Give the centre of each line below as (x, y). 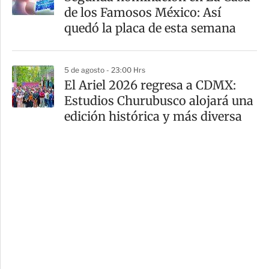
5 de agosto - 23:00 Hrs (105, 70)
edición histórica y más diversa (153, 116)
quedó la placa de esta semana (150, 28)
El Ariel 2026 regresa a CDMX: (150, 85)
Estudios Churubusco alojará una (159, 101)
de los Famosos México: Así (143, 13)
